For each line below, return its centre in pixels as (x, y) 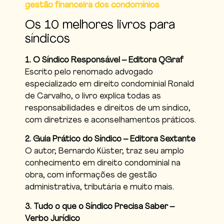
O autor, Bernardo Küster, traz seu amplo (104, 152)
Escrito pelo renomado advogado (89, 72)
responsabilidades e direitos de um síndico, (108, 108)
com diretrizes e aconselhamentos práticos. (110, 120)
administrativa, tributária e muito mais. (99, 188)
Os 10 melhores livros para (100, 25)
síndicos (47, 39)
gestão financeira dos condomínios (92, 5)
